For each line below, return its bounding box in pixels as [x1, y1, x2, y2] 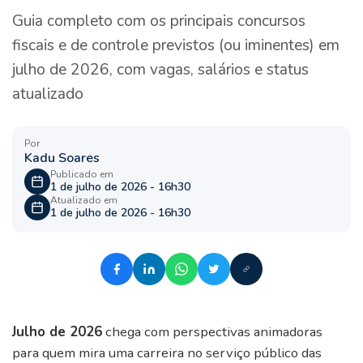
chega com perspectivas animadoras [102, 322, 322, 342]
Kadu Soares [24, 149, 100, 168]
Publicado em [50, 167, 113, 181]
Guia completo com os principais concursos [12, 11, 305, 32]
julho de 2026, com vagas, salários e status [12, 59, 309, 81]
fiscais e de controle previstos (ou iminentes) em [12, 35, 340, 57]
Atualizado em [50, 193, 117, 207]
